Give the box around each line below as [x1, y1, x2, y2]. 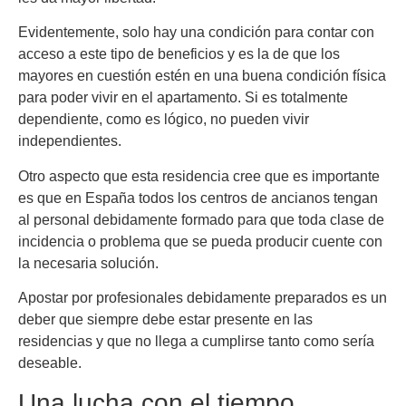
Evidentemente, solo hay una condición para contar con [18, 24, 374, 41]
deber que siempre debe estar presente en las [18, 312, 313, 328]
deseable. [18, 355, 82, 372]
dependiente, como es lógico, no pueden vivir [18, 111, 309, 128]
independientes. [18, 133, 121, 150]
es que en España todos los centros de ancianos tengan [18, 189, 378, 206]
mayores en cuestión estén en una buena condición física [18, 68, 386, 84]
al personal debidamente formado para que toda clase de [18, 211, 384, 227]
